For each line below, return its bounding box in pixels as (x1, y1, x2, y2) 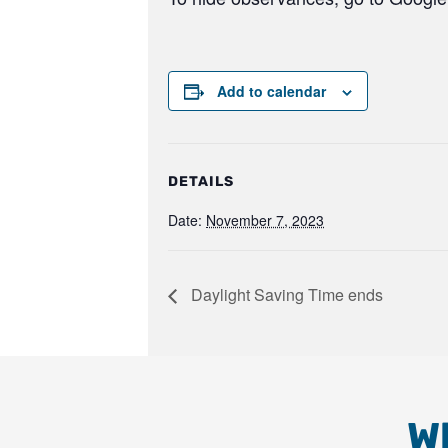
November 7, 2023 (206, 210, 324, 230)
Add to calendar (217, 81, 326, 101)
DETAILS (168, 173, 234, 190)
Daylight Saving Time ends (187, 283, 383, 307)
